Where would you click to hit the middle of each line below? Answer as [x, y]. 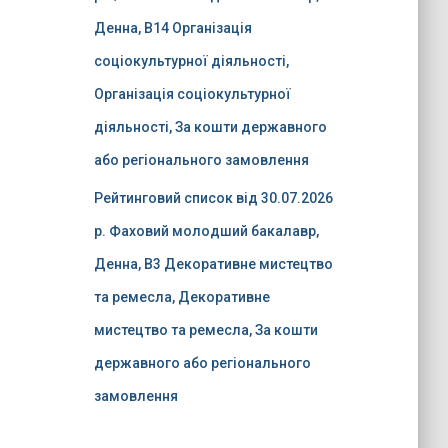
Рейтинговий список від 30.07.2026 [213, 198]
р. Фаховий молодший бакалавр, [206, 231]
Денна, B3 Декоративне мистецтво [213, 264]
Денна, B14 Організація [172, 28]
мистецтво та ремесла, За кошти [205, 330]
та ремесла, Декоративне [181, 297]
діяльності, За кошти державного [210, 127]
